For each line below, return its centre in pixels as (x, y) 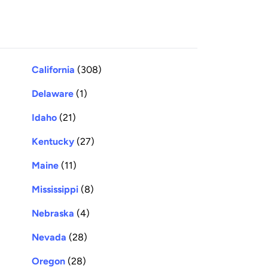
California (53, 69)
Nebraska (53, 213)
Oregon (48, 261)
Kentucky (53, 141)
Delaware (53, 93)
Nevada (49, 237)
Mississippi (55, 189)
